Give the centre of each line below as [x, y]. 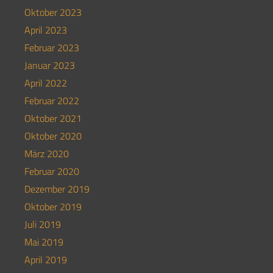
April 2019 [46, 260]
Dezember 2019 [57, 189]
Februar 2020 [52, 172]
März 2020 [47, 154]
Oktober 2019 [53, 207]
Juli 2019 [43, 225]
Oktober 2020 [53, 136]
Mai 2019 [44, 242]
